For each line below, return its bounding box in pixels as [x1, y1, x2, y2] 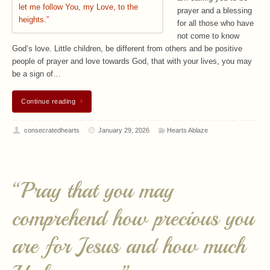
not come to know [177, 32, 239, 41]
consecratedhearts [24, 126, 80, 134]
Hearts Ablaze [166, 126, 208, 134]
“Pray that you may [12, 177, 173, 205]
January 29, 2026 [98, 126, 150, 134]
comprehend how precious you [12, 205, 254, 233]
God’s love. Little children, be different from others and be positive [12, 45, 242, 54]
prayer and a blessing [177, 7, 252, 16]
